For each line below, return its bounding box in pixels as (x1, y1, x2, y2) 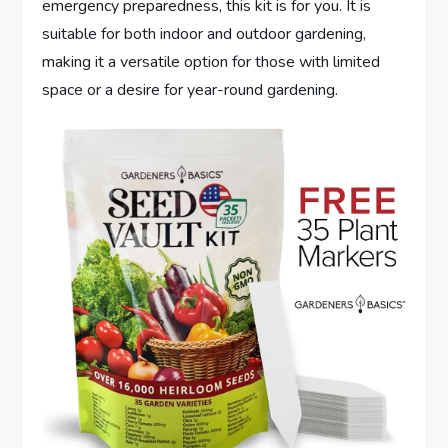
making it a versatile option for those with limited (42, 51, 381, 74)
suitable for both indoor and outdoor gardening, (42, 23, 367, 46)
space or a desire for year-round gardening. (42, 79, 339, 102)
